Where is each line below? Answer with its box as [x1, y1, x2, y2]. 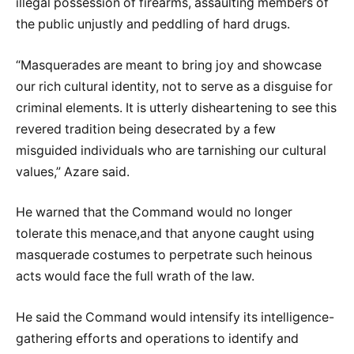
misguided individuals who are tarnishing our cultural [16, 142, 326, 158]
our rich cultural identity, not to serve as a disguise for [16, 78, 333, 94]
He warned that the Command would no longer [16, 205, 292, 220]
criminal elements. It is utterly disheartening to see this [16, 100, 337, 115]
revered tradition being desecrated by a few [16, 121, 276, 137]
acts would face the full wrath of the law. [16, 269, 254, 284]
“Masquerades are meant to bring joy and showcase [16, 57, 322, 73]
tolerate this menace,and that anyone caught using [16, 226, 314, 242]
